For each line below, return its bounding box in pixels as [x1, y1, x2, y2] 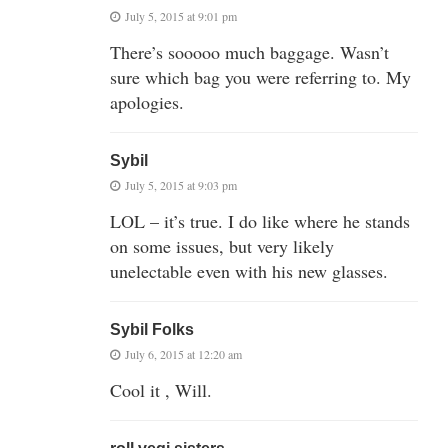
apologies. [110, 90, 184, 115]
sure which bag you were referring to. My [110, 65, 411, 90]
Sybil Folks [110, 321, 194, 339]
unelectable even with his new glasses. [110, 259, 388, 284]
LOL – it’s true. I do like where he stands [110, 209, 410, 234]
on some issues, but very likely [110, 234, 334, 259]
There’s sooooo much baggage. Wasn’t [110, 40, 389, 65]
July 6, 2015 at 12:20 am [125, 346, 242, 363]
